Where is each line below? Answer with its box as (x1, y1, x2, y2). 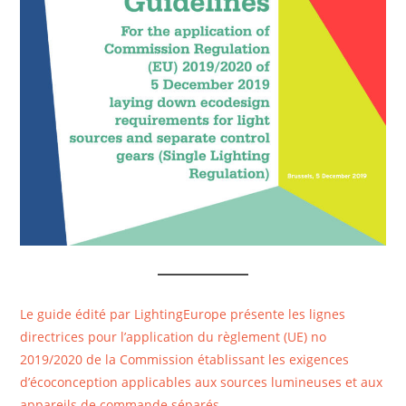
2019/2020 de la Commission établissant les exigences (20, 351, 350, 369)
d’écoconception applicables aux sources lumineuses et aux (20, 373, 383, 391)
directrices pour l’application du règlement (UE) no (20, 328, 327, 346)
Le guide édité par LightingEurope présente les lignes (20, 305, 346, 324)
